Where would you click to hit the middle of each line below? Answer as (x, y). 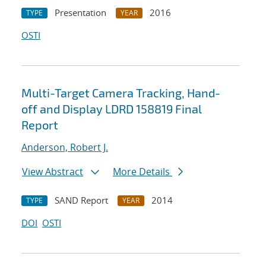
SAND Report (81, 200)
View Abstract (53, 172)
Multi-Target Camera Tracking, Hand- (121, 93)
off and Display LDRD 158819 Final (112, 109)
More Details (142, 172)
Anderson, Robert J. (65, 148)
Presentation (80, 13)
